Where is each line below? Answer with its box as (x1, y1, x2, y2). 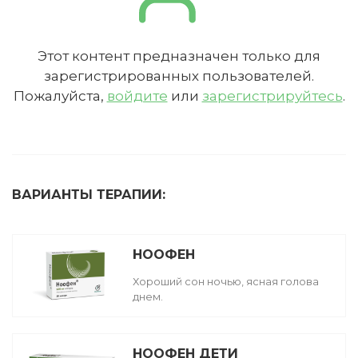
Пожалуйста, (13, 87, 107, 104)
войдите (106, 87, 168, 104)
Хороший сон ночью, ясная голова (133, 274, 320, 288)
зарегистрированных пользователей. (44, 67, 314, 84)
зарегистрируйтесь (201, 87, 343, 104)
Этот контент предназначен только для (38, 47, 320, 64)
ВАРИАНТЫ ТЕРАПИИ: (12, 186, 165, 202)
